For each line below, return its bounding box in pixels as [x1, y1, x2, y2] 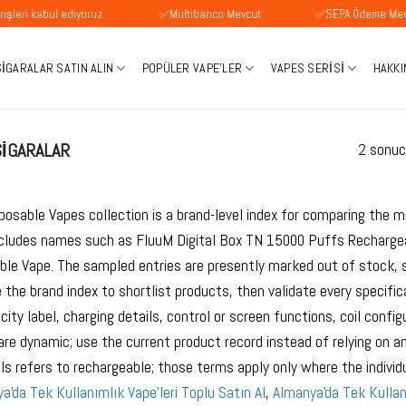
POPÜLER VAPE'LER [141, 60, 243, 76]
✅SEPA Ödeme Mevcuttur [275, 6, 397, 22]
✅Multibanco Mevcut [119, 6, 221, 22]
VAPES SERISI [270, 60, 345, 76]
